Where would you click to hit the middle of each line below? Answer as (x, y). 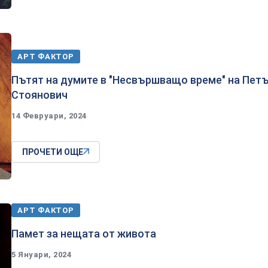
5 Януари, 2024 (42, 254)
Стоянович (39, 95)
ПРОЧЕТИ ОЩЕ (53, 152)
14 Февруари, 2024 (49, 115)
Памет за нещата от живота (84, 233)
